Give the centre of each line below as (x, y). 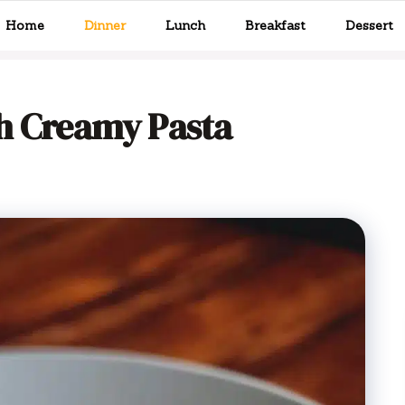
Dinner (105, 25)
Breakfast (275, 25)
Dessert (369, 25)
